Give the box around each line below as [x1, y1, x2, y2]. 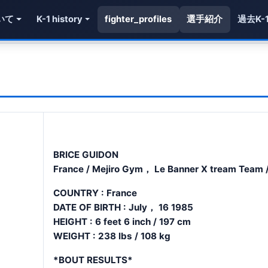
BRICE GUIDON [53, 149, 118, 160]
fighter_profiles [105, 14, 172, 25]
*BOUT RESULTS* [53, 254, 133, 266]
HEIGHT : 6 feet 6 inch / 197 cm [53, 216, 191, 227]
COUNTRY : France [53, 187, 137, 199]
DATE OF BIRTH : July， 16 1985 [53, 202, 193, 213]
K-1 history [36, 14, 83, 25]
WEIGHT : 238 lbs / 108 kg [53, 230, 170, 242]
